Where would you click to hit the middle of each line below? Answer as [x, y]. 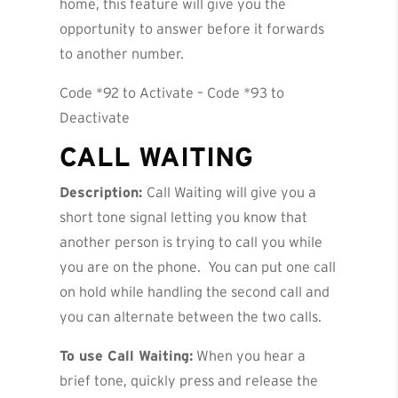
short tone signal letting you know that [184, 217]
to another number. [122, 54]
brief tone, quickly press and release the [189, 381]
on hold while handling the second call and [195, 292]
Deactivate [95, 118]
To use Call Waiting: [127, 356]
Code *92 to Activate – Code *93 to [172, 93]
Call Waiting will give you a [232, 192]
